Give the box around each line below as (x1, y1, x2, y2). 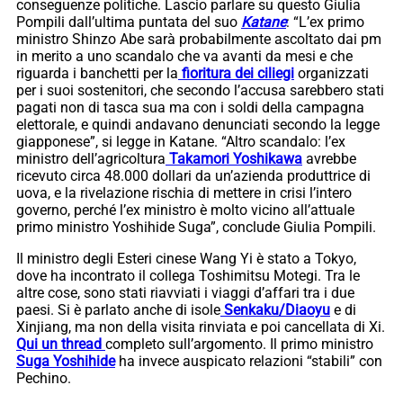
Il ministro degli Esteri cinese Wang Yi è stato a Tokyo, (16, 249, 356, 267)
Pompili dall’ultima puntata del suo (16, 13, 241, 31)
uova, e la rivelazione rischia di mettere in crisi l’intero (16, 184, 352, 201)
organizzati (294, 64, 369, 82)
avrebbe (302, 149, 356, 167)
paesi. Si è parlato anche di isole (16, 300, 220, 318)
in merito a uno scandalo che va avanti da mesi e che (16, 47, 353, 65)
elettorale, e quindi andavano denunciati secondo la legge (16, 115, 380, 133)
